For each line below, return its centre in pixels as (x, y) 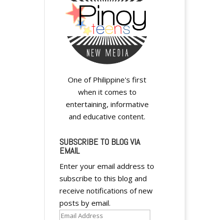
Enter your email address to (107, 166)
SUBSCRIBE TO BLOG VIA (99, 142)
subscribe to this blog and (103, 179)
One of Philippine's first (107, 80)
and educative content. (107, 117)
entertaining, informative (107, 104)
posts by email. (85, 203)
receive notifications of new (106, 191)
